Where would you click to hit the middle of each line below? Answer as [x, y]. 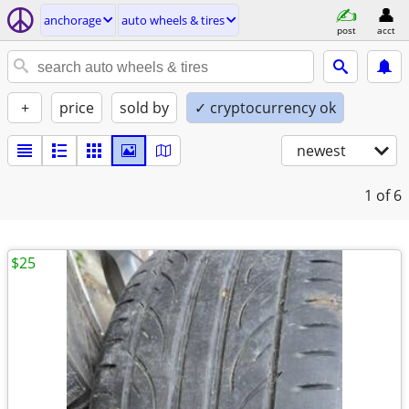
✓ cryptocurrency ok [265, 108]
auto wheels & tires [173, 20]
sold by [144, 108]
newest [321, 151]
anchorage [73, 20]
